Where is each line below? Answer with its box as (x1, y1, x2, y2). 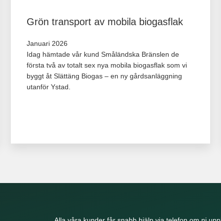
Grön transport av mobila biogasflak (26, 16, 183, 27)
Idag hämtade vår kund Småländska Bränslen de (26, 50, 179, 58)
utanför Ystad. (26, 82, 71, 91)
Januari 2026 (26, 39, 68, 47)
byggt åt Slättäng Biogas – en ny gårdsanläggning (26, 72, 182, 80)
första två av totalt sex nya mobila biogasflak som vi (26, 61, 187, 69)
